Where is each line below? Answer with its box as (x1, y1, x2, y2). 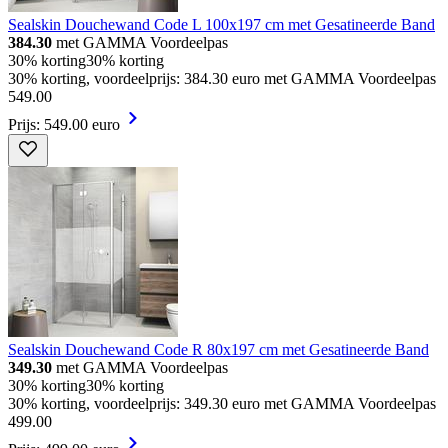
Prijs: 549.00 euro (8, 116, 120, 134)
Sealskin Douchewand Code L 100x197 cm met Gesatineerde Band (8, 16, 435, 34)
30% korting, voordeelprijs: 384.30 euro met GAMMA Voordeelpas (8, 70, 436, 88)
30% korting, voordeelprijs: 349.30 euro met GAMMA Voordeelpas (8, 395, 436, 413)
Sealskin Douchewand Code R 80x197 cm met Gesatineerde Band (8, 341, 429, 359)
